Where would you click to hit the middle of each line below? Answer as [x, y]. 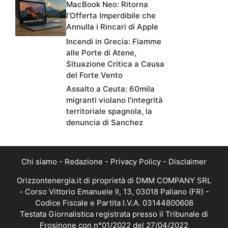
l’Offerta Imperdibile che [111, 15]
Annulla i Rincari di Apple [112, 26]
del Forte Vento [94, 75]
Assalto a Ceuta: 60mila [110, 89]
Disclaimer [188, 161]
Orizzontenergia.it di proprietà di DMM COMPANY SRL [114, 180]
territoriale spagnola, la [109, 111]
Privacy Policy [136, 161]
